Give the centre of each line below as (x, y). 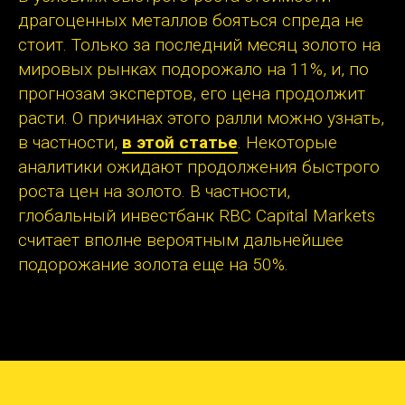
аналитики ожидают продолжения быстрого (199, 167)
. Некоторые (287, 143)
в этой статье (180, 143)
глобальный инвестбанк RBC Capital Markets (197, 216)
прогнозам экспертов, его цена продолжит (192, 94)
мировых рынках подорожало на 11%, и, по (193, 70)
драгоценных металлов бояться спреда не (191, 21)
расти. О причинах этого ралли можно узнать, (201, 118)
